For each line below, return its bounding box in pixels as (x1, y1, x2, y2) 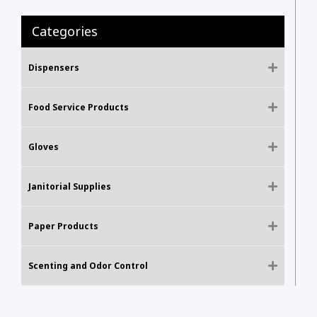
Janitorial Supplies (28, 180, 111, 192)
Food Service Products (28, 101, 129, 113)
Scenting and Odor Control (28, 260, 148, 272)
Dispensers (28, 62, 79, 74)
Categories (32, 23, 98, 40)
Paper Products (28, 220, 98, 232)
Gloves (28, 141, 59, 153)
